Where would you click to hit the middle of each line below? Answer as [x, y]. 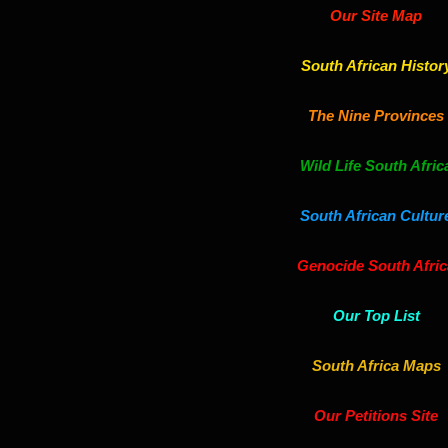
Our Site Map [376, 15]
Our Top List [376, 315]
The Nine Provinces [376, 115]
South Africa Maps [376, 365]
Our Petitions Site [376, 415]
